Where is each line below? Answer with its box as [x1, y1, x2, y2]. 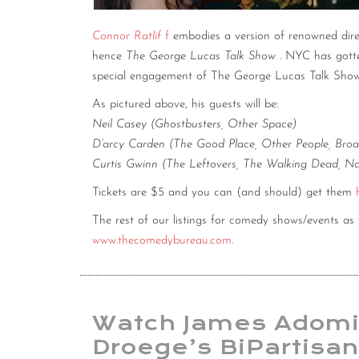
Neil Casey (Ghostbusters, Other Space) [92, 119, 296, 131]
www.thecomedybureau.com [92, 235, 232, 248]
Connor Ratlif [92, 30, 161, 43]
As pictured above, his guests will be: [92, 99, 283, 111]
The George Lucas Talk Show [126, 50, 276, 63]
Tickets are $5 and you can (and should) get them [92, 187, 356, 200]
